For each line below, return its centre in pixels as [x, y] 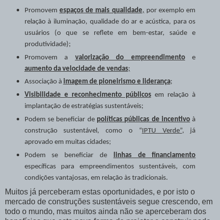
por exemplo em [170, 10]
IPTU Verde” [162, 131]
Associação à [44, 82]
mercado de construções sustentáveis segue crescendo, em [109, 202]
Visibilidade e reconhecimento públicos [88, 95]
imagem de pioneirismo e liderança [117, 82]
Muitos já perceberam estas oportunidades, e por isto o [100, 192]
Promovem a [50, 57]
